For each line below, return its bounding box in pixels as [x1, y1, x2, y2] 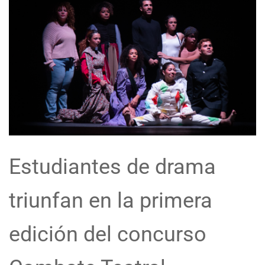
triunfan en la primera [9, 188, 212, 213]
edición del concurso [9, 222, 206, 247]
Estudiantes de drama [9, 154, 216, 179]
